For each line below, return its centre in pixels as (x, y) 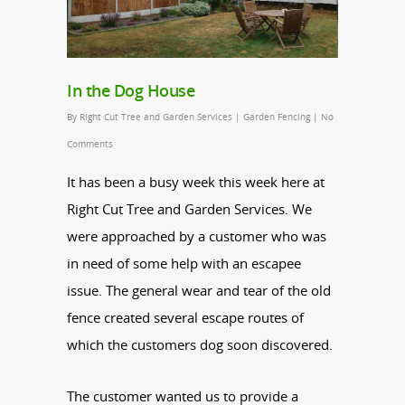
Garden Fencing (277, 116)
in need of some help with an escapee (184, 263)
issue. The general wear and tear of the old (199, 290)
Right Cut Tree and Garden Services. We (189, 208)
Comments (90, 143)
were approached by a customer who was (197, 235)
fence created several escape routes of (185, 317)
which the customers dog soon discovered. (200, 344)
